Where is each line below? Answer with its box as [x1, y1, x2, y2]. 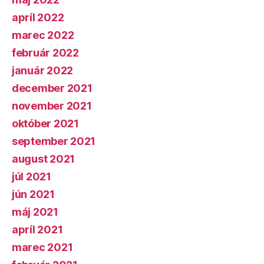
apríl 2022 [12, 11, 64, 24]
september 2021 [12, 135, 96, 147]
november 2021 [12, 100, 92, 112]
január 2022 [12, 64, 74, 77]
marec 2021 [12, 241, 73, 253]
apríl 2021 [12, 223, 63, 236]
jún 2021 [12, 188, 55, 200]
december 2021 [12, 82, 93, 94]
